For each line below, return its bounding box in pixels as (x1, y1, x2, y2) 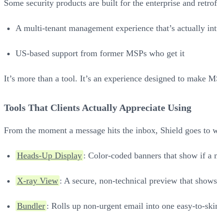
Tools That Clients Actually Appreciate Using (4, 102, 191, 113)
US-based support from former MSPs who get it (15, 48, 185, 58)
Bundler (17, 201, 45, 211)
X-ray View (17, 175, 58, 186)
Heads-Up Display (17, 150, 82, 160)
